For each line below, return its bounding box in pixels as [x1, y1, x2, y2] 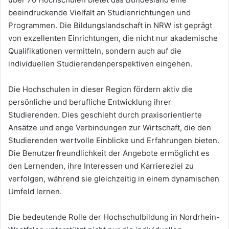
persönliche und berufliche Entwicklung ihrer [8, 97, 171, 107]
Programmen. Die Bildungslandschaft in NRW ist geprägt [8, 20, 212, 30]
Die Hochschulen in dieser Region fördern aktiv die [8, 84, 193, 94]
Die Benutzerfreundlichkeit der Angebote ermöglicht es [8, 148, 210, 158]
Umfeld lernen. [8, 186, 62, 196]
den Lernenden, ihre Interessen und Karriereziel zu [8, 161, 194, 171]
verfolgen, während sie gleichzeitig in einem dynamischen [8, 173, 219, 184]
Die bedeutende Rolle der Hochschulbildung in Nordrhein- [8, 212, 220, 222]
